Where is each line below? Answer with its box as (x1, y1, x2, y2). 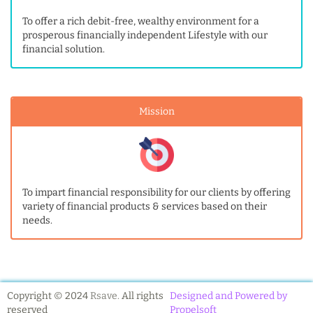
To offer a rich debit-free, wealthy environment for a (22, 15, 259, 27)
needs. (22, 214, 52, 226)
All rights (119, 290, 163, 302)
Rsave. (90, 290, 119, 302)
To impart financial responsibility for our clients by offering (22, 187, 291, 198)
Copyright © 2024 (7, 290, 90, 302)
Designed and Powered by (170, 290, 288, 302)
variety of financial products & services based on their (22, 201, 267, 212)
